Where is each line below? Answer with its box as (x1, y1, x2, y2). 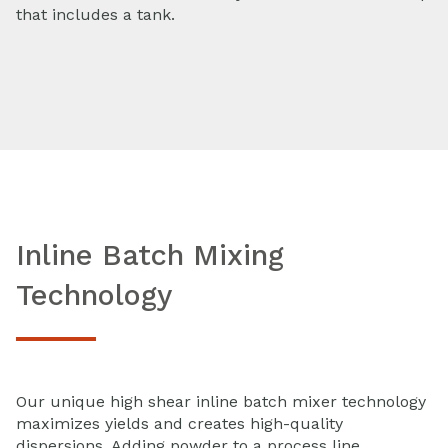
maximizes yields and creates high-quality (16, 414, 343, 434)
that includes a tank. (16, 5, 175, 25)
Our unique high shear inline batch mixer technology (16, 392, 426, 412)
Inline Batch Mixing (16, 237, 284, 272)
